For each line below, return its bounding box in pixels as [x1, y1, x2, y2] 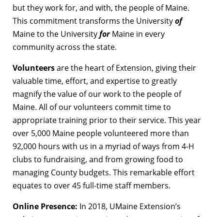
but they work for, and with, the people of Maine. [13, 2, 189, 13]
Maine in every [110, 28, 165, 39]
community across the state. [13, 41, 117, 52]
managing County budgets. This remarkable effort [13, 167, 195, 178]
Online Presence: [13, 201, 79, 212]
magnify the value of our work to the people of [13, 88, 181, 99]
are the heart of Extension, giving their [55, 62, 196, 73]
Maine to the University [13, 28, 99, 39]
